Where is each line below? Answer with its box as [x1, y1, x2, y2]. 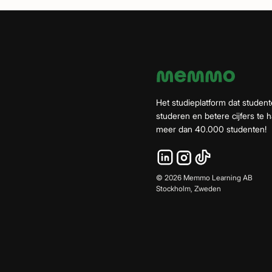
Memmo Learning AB [182, 173, 253, 183]
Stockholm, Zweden [156, 184, 221, 194]
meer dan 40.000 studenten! [156, 124, 267, 135]
